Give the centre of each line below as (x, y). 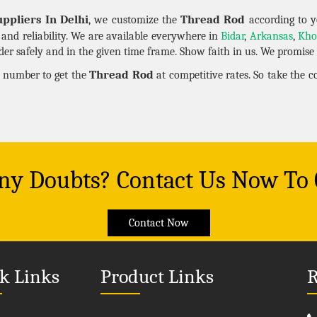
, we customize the (135, 19)
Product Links (157, 276)
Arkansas (271, 36)
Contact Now (158, 223)
